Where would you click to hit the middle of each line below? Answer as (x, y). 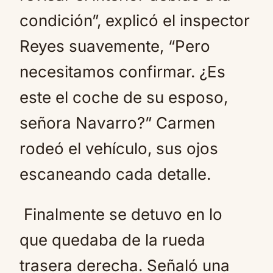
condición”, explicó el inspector (135, 20)
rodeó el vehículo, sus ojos (119, 148)
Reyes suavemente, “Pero (115, 46)
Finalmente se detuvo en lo (121, 214)
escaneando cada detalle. (115, 174)
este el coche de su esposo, (124, 97)
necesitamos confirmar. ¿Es (122, 72)
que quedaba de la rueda (112, 240)
